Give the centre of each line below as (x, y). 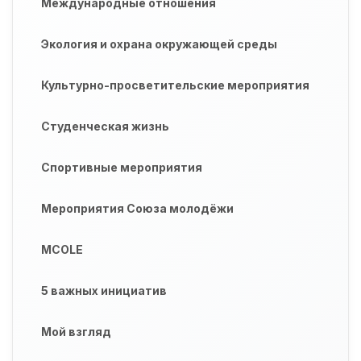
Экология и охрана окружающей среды (159, 44)
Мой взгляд (76, 332)
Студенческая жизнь (105, 127)
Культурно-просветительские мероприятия (175, 85)
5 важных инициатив (104, 291)
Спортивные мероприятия (122, 168)
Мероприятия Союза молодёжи (137, 209)
